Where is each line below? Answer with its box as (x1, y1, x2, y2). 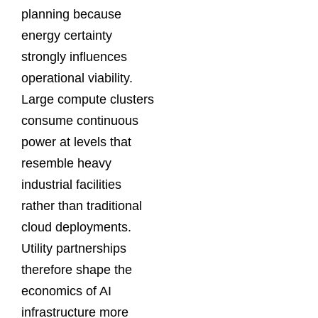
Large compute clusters (21, 92, 154, 107)
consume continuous (21, 114, 138, 128)
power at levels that (21, 135, 131, 150)
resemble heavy (21, 156, 111, 171)
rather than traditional (21, 199, 142, 214)
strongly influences (21, 50, 127, 65)
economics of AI (21, 284, 111, 299)
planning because (21, 7, 121, 22)
